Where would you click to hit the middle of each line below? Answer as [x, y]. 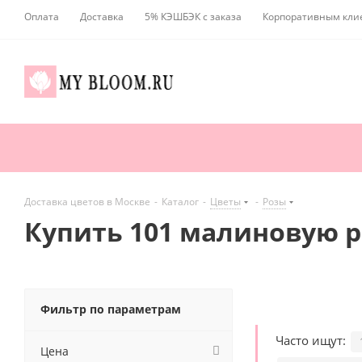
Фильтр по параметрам [111, 309]
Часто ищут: [312, 341]
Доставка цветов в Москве [87, 202]
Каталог [180, 202]
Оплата [42, 17]
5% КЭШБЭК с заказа [193, 17]
